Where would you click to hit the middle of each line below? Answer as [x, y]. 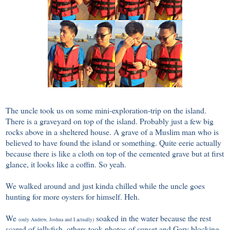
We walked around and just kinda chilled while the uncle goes [105, 186]
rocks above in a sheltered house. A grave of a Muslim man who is [112, 132]
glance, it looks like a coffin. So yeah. [66, 164]
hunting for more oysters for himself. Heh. [73, 197]
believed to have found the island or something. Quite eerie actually [113, 143]
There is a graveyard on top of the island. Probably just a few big [110, 121]
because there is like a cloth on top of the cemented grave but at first [115, 154]
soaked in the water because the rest [152, 218]
